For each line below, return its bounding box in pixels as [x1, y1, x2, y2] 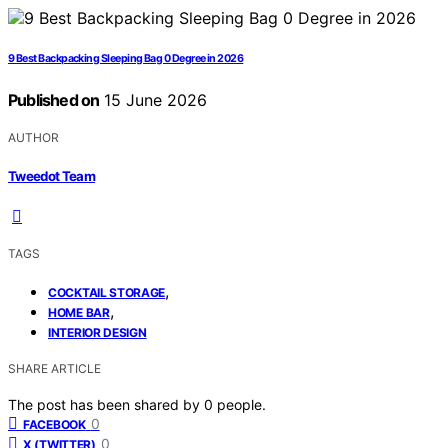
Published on [8, 90, 100, 111]
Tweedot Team [8, 167, 96, 184]
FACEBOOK [23, 416, 86, 432]
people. [217, 395, 266, 413]
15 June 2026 [99, 90, 208, 111]
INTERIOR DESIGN [48, 324, 147, 340]
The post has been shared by [8, 395, 204, 413]
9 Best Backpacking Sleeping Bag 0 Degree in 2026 [8, 52, 244, 66]
